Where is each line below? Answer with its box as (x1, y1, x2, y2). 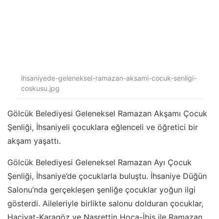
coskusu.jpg (21, 84, 60, 92)
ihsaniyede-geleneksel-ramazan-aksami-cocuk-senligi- (21, 73, 197, 82)
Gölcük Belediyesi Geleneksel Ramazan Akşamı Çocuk (7, 109, 207, 119)
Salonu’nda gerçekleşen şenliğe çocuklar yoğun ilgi (7, 185, 196, 195)
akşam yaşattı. (7, 136, 61, 146)
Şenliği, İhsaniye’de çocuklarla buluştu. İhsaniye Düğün (7, 171, 207, 181)
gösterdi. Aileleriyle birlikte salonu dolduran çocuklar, (7, 198, 203, 209)
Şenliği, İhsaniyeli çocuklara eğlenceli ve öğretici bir (7, 122, 198, 132)
